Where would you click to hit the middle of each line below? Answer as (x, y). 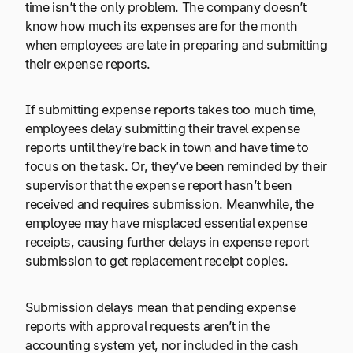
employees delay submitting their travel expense (163, 129)
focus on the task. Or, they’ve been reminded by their (176, 167)
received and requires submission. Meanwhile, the (169, 204)
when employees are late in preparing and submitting (176, 45)
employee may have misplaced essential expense (166, 223)
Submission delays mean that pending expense (161, 307)
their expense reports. (88, 63)
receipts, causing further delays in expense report (167, 242)
